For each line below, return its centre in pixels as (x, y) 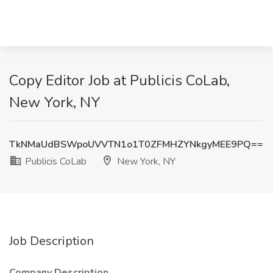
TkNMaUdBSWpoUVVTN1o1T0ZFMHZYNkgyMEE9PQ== (136, 144)
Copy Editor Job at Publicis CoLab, (119, 80)
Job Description (51, 241)
